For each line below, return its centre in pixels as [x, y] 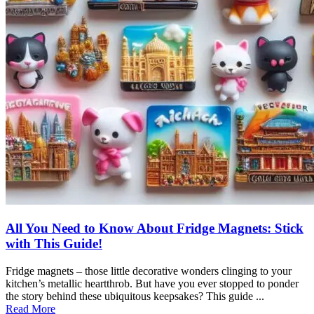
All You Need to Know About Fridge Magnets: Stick [155, 228]
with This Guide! [54, 243]
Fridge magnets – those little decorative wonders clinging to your [149, 271]
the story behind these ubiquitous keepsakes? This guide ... [135, 296]
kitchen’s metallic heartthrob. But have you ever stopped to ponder [152, 283]
